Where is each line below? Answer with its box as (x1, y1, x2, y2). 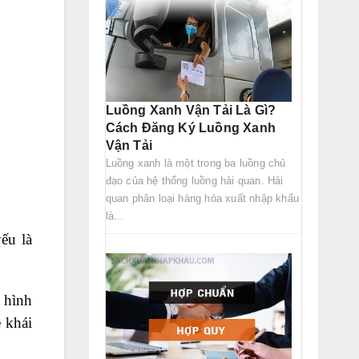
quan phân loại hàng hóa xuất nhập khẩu (105, 192, 300, 204)
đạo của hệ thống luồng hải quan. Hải (105, 174, 284, 187)
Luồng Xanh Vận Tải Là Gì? (105, 103, 276, 117)
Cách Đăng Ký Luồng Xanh (105, 120, 276, 135)
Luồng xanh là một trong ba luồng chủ (105, 156, 286, 169)
